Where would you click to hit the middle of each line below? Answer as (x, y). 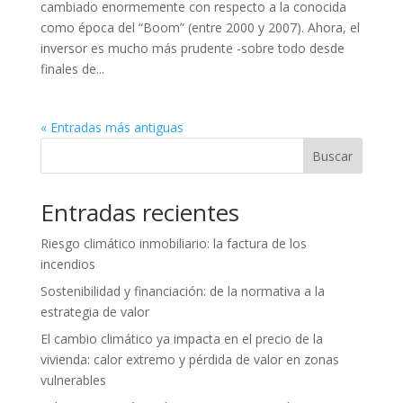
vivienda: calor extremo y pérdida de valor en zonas (189, 359)
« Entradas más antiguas (112, 127)
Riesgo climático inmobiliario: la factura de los (173, 243)
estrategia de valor (94, 311)
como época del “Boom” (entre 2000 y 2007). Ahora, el (200, 27)
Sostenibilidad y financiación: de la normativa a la (182, 291)
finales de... (72, 68)
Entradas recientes (139, 212)
